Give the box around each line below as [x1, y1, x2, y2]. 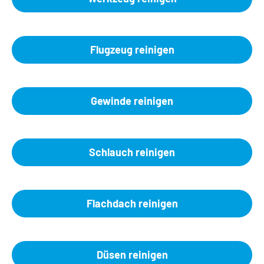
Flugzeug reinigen [90, 43, 174, 56]
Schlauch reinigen [89, 146, 175, 159]
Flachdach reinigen [86, 197, 178, 210]
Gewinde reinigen [91, 94, 173, 107]
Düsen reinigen [96, 248, 168, 261]
